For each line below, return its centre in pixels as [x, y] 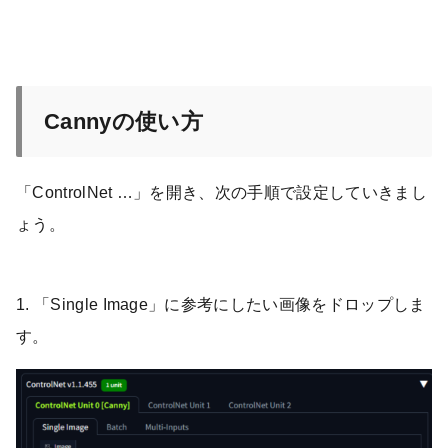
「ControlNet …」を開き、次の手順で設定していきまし [221, 193]
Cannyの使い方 [123, 122]
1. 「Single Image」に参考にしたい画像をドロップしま [221, 305]
